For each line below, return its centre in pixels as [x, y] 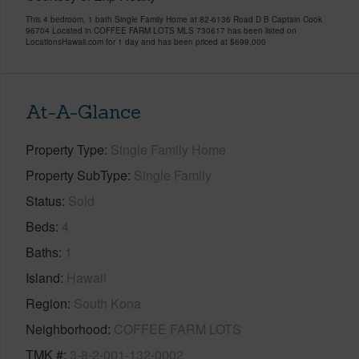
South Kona [107, 303]
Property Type [65, 149]
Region [46, 303]
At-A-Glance [83, 111]
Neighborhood [67, 329]
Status [44, 200]
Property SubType [77, 175]
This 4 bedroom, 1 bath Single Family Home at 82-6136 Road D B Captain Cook [174, 19]
